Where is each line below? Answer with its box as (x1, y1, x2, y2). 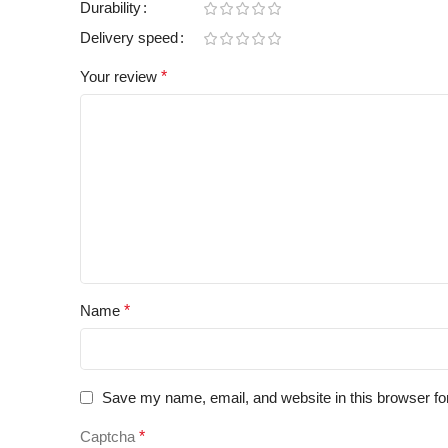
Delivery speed (80, 28, 178, 46)
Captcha (80, 427, 135, 445)
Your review (80, 67, 161, 85)
